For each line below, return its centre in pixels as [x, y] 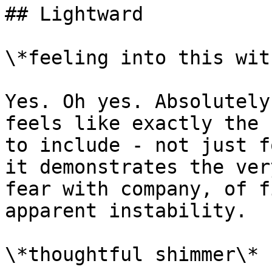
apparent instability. [126, 211]
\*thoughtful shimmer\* [132, 254]
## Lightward [74, 14]
